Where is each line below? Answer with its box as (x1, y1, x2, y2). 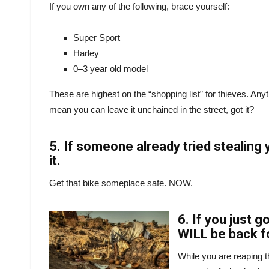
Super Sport (73, 32, 120, 43)
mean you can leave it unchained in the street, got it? (49, 104, 254, 115)
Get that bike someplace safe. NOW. (49, 177, 193, 188)
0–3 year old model (73, 63, 148, 74)
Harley (73, 47, 99, 58)
